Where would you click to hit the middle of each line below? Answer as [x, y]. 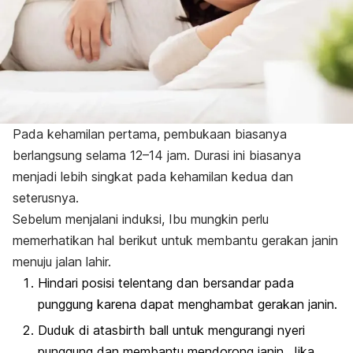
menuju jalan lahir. [62, 261]
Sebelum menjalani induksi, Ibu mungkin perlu [141, 219]
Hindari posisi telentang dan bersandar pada [166, 282]
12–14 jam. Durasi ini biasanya [216, 155]
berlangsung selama [71, 155]
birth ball [143, 331]
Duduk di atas [78, 331]
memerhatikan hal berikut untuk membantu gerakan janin [175, 240]
